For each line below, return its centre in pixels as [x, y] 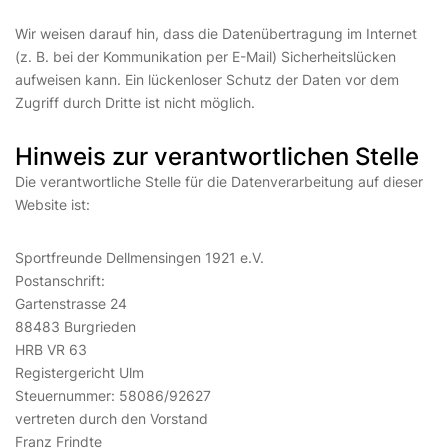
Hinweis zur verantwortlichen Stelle [217, 156]
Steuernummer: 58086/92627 [113, 395]
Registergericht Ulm [79, 372]
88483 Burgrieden [75, 326]
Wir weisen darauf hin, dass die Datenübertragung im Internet [216, 33]
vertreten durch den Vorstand [111, 418]
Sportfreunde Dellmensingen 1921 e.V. [139, 257]
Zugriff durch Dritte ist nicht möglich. [135, 102]
